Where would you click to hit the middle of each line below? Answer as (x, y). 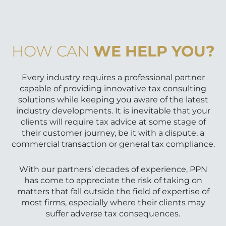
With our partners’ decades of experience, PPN (113, 169)
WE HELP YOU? (154, 51)
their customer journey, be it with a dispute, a (113, 133)
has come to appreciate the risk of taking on (113, 181)
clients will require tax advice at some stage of (113, 122)
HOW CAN (52, 51)
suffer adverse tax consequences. (113, 214)
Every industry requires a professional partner (113, 78)
